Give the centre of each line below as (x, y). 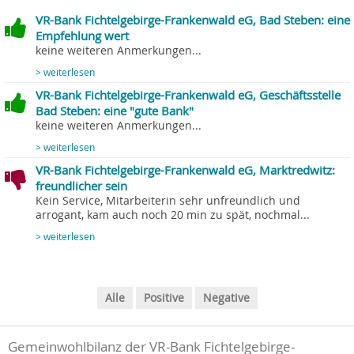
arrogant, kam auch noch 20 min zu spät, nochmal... (173, 215)
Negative (226, 298)
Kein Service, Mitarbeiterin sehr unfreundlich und (168, 201)
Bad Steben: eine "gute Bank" (115, 111)
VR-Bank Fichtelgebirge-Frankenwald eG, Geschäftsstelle (188, 95)
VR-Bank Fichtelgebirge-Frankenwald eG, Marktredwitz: (185, 170)
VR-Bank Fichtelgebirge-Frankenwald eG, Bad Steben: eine (193, 20)
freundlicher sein (81, 186)
